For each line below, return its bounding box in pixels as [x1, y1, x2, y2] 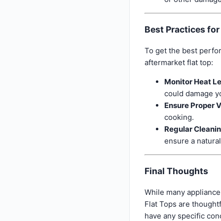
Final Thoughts [145, 165, 208, 176]
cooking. [164, 112, 194, 122]
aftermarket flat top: [145, 58, 213, 68]
